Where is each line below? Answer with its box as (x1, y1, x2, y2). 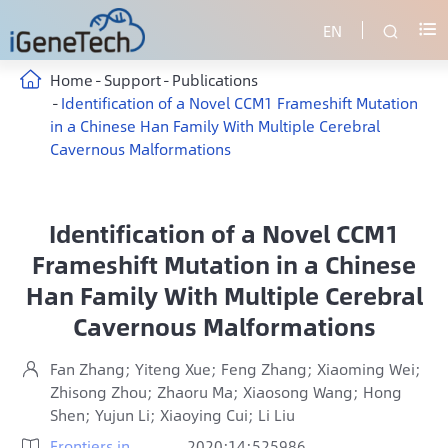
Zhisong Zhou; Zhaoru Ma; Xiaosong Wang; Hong (50, 380, 402, 403)
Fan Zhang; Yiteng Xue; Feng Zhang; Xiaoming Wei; (50, 357, 421, 380)
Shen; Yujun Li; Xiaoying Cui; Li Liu (50, 403, 295, 426)
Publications (172, 68, 258, 91)
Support (104, 68, 161, 91)
